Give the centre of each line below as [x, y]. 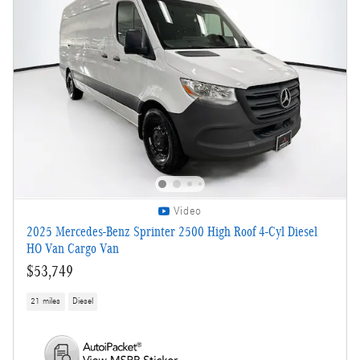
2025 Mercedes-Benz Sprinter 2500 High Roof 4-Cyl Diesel [172, 231]
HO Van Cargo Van [73, 248]
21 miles [46, 301]
